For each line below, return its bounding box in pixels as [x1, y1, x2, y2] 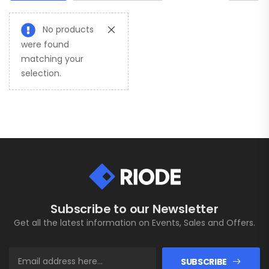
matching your [21, 53, 83, 65]
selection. [21, 67, 61, 80]
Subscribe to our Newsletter [50, 201, 219, 218]
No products [43, 23, 94, 36]
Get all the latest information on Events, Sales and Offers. [14, 217, 255, 229]
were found [21, 38, 69, 51]
